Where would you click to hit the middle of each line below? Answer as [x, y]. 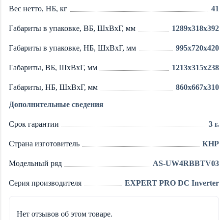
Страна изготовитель [44, 143]
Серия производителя [45, 183]
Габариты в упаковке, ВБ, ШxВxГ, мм [72, 28]
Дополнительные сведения [56, 104]
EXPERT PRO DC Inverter [172, 183]
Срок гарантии [34, 124]
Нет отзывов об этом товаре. [65, 214]
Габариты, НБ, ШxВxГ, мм [53, 87]
